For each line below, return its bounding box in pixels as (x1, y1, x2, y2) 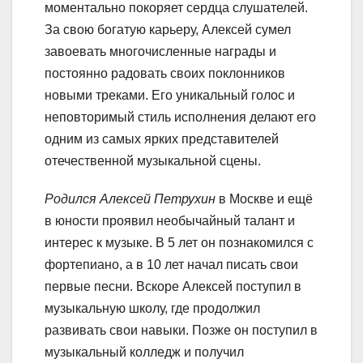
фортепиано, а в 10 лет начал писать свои (45, 258, 298, 272)
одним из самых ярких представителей (45, 132, 279, 147)
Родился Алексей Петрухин (45, 192, 216, 207)
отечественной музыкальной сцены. (45, 154, 261, 169)
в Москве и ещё (216, 192, 313, 207)
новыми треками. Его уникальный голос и (45, 88, 295, 103)
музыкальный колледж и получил (45, 345, 244, 360)
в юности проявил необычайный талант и (45, 214, 295, 228)
